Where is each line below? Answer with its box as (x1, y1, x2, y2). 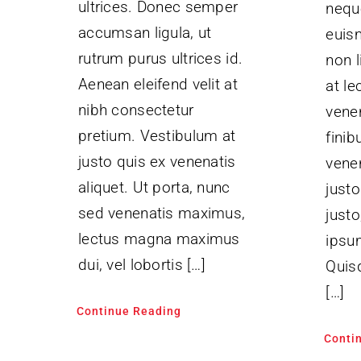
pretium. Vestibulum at (77, 126, 236, 145)
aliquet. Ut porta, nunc (77, 177, 230, 197)
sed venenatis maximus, (77, 203, 246, 222)
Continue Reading (76, 304, 181, 317)
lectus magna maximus (77, 229, 240, 248)
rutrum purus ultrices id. (77, 48, 243, 68)
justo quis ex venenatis (77, 151, 236, 171)
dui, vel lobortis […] (77, 255, 205, 274)
